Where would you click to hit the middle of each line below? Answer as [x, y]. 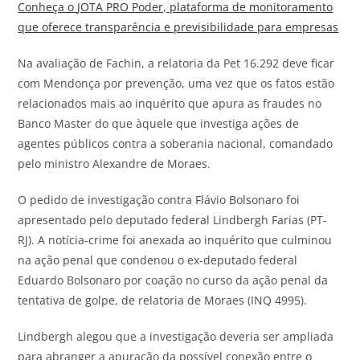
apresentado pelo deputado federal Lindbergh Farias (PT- [173, 219]
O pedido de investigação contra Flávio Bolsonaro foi [159, 199]
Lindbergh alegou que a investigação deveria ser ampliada [176, 336]
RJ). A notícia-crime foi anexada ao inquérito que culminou [175, 239]
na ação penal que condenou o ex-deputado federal [158, 260]
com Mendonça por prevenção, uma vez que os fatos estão [176, 83]
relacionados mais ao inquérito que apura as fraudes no [170, 103]
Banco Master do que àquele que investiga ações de [159, 123]
